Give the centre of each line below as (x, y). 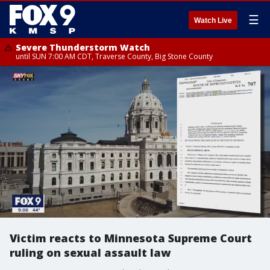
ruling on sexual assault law (90, 253)
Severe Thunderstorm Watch (83, 47)
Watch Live (213, 20)
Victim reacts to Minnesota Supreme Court (131, 238)
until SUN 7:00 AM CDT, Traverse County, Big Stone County (114, 56)
